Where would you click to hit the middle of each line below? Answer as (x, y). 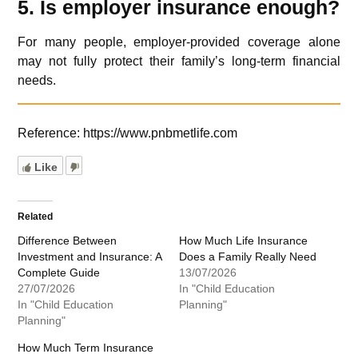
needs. (37, 81)
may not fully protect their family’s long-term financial (179, 62)
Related (36, 217)
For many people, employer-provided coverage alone (179, 42)
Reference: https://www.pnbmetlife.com (128, 133)
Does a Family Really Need (248, 257)
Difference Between (68, 241)
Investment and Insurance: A (90, 257)
